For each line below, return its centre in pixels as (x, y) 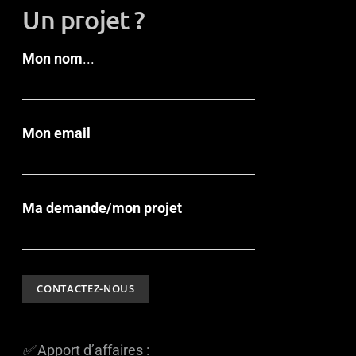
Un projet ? (84, 19)
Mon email (57, 133)
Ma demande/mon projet (103, 208)
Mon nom (53, 58)
